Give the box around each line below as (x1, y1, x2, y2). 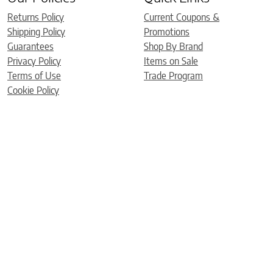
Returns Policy (7, 10, 64, 23)
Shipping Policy (7, 25, 65, 38)
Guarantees (7, 40, 54, 52)
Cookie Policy (7, 83, 59, 96)
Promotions (144, 25, 190, 38)
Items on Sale (144, 54, 198, 67)
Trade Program (144, 69, 203, 82)
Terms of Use (7, 69, 61, 82)
